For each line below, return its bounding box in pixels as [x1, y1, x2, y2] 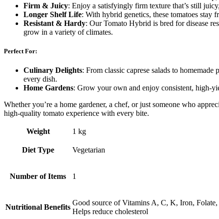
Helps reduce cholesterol [72, 207, 148, 216]
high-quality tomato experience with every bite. [4, 109, 149, 118]
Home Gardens [23, 84, 73, 92]
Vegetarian [72, 146, 105, 154]
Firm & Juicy [23, 1, 68, 10]
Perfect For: [4, 47, 37, 55]
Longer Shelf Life [23, 10, 82, 19]
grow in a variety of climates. [23, 27, 113, 36]
